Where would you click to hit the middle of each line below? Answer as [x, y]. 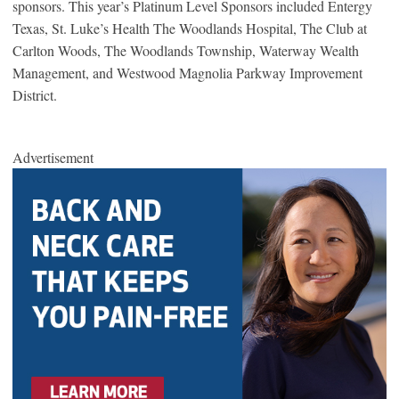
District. [35, 94]
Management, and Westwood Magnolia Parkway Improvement [187, 72]
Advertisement [53, 157]
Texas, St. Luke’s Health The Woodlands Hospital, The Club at [190, 28]
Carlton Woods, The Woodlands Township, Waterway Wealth [186, 50]
